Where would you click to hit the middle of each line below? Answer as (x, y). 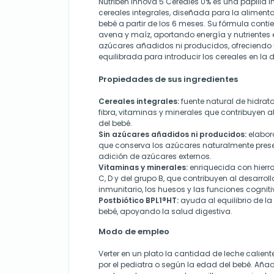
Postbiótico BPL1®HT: (139, 200)
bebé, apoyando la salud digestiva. (165, 211)
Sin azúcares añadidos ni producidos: (172, 134)
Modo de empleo (134, 231)
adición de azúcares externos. (155, 156)
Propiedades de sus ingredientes (168, 79)
